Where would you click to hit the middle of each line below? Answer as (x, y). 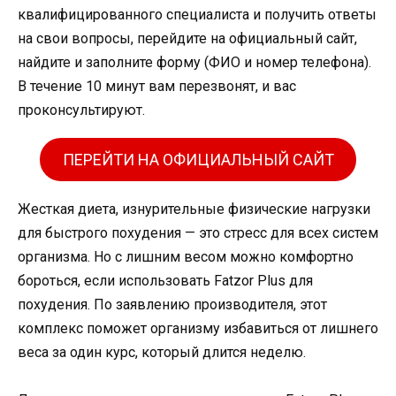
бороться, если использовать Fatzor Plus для (165, 280)
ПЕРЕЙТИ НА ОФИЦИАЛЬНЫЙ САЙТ (198, 159)
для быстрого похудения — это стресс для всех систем (198, 232)
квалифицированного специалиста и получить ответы (197, 15)
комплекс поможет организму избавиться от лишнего (198, 328)
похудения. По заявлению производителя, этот (172, 304)
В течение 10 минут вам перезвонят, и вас (157, 87)
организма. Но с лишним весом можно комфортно (186, 256)
